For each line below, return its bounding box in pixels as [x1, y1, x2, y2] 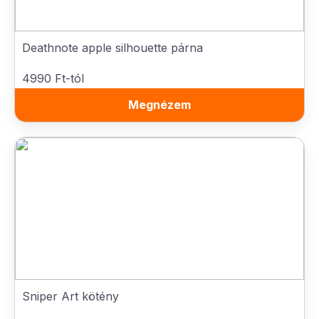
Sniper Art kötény [22, 289, 119, 303]
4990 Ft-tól [22, 71, 84, 85]
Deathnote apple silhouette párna [22, 41, 203, 55]
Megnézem [128, 98, 191, 112]
